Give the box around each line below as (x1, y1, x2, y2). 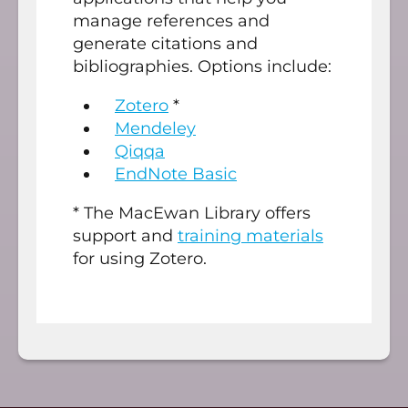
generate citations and (73, 34, 258, 55)
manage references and (73, 11, 270, 32)
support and (73, 226, 178, 247)
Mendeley (115, 118, 196, 139)
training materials (178, 226, 323, 247)
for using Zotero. (73, 249, 207, 270)
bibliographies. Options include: (73, 56, 331, 77)
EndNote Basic (115, 164, 237, 185)
